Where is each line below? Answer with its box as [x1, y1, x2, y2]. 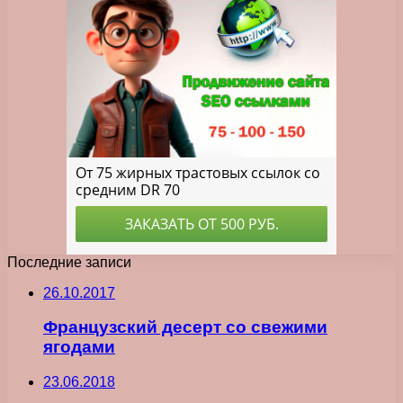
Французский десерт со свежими [43, 318, 327, 337]
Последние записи [7, 254, 131, 270]
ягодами [43, 337, 115, 357]
